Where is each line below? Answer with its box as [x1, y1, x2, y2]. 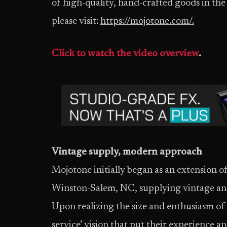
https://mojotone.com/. [100, 17, 194, 26]
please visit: [52, 17, 100, 26]
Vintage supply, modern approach [52, 147, 202, 157]
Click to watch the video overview [52, 49, 199, 59]
